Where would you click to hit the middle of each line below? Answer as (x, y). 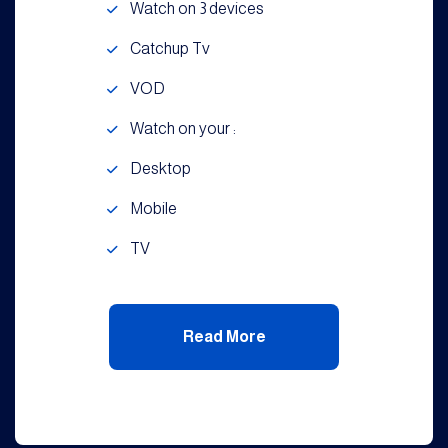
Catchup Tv (170, 48)
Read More (224, 336)
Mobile (153, 208)
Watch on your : (183, 128)
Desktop (160, 168)
